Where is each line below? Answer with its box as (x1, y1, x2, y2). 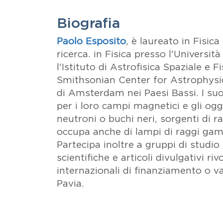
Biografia (57, 15, 120, 31)
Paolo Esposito (57, 36, 126, 47)
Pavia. (57, 178, 84, 189)
